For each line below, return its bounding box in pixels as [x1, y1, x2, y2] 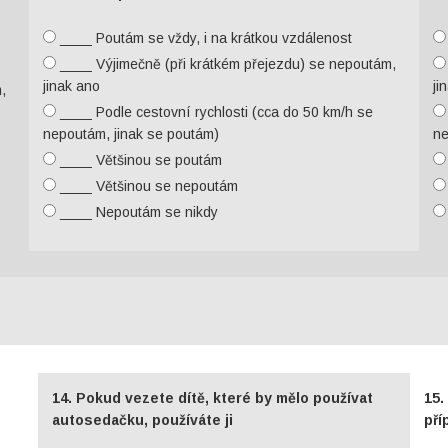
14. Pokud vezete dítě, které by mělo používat [51, 390, 373, 406]
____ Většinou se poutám [55, 152, 222, 168]
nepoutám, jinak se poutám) [42, 126, 219, 142]
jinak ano [42, 78, 100, 94]
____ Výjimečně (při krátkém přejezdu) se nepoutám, [55, 56, 396, 72]
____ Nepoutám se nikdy [55, 204, 218, 220]
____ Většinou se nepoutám [55, 178, 238, 194]
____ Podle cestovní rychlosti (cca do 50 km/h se [55, 104, 373, 120]
